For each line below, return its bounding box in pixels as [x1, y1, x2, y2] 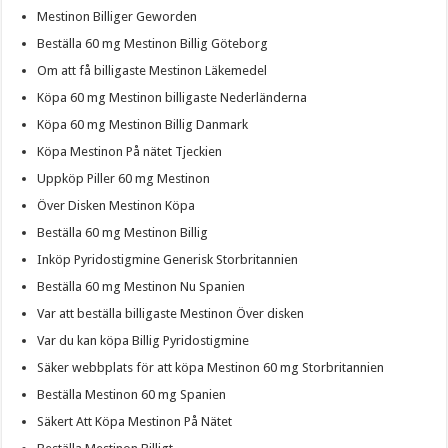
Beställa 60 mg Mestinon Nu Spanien [37, 278, 246, 294]
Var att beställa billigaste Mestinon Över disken [37, 305, 305, 321]
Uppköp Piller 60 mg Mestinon [37, 170, 211, 186]
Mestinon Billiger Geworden [37, 8, 198, 24]
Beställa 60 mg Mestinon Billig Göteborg [37, 35, 269, 51]
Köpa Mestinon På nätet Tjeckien [37, 143, 223, 159]
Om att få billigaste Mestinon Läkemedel [37, 62, 268, 78]
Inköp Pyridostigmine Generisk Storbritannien [37, 251, 299, 267]
